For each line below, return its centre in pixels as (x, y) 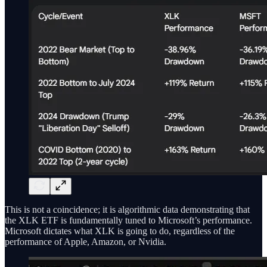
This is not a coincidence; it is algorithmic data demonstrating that (127, 210)
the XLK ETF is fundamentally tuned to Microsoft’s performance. (128, 221)
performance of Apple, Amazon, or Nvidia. (86, 242)
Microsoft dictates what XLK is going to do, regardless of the (120, 231)
